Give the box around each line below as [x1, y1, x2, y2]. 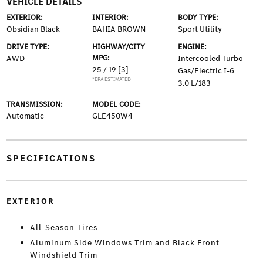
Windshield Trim [29, 249, 97, 261]
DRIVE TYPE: [6, 42, 49, 52]
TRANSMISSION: [6, 99, 63, 110]
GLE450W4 [92, 110, 133, 122]
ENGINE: [178, 42, 207, 52]
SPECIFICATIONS [6, 152, 96, 165]
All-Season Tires [29, 222, 97, 234]
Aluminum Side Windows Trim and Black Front [29, 237, 220, 249]
